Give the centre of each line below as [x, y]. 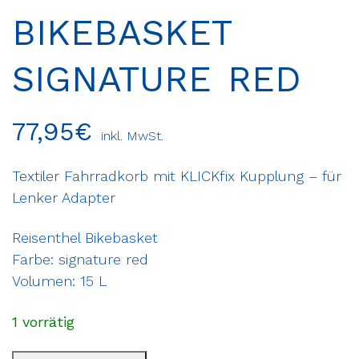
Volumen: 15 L [59, 281]
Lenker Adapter [64, 197]
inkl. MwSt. [132, 136]
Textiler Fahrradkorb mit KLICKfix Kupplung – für [177, 175]
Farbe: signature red [80, 260]
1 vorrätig [43, 321]
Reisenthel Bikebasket [85, 238]
